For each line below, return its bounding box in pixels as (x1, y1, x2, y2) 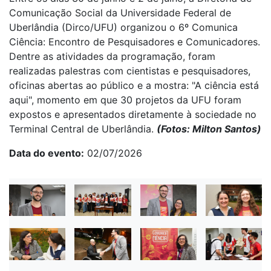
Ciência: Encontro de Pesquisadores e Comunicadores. (9, 35, 260, 48)
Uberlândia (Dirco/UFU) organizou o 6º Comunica (9, 21, 238, 33)
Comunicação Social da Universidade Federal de (9, 6, 231, 19)
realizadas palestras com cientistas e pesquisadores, (9, 64, 250, 77)
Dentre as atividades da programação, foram (9, 50, 215, 62)
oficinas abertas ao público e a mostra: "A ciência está (9, 79, 259, 91)
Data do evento (9, 146, 81, 159)
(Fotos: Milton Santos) (157, 122, 261, 135)
